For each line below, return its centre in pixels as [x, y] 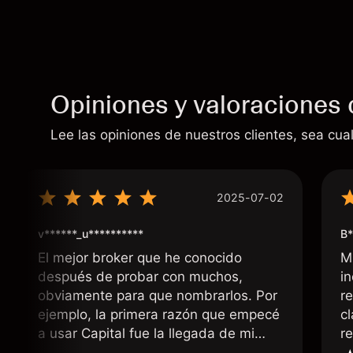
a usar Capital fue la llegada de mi [146, 333]
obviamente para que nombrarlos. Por [158, 295]
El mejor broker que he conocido [140, 258]
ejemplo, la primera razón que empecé [159, 314]
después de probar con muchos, [140, 277]
